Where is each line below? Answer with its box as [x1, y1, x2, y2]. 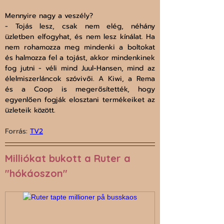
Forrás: [5, 126, 30, 137]
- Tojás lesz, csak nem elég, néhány [5, 21, 155, 32]
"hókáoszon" [5, 167, 67, 180]
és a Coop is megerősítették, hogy [5, 84, 155, 95]
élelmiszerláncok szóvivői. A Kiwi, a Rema [5, 73, 155, 84]
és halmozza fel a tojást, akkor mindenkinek [5, 52, 155, 63]
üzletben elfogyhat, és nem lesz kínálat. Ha [5, 31, 155, 42]
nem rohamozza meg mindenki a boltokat [5, 42, 155, 53]
